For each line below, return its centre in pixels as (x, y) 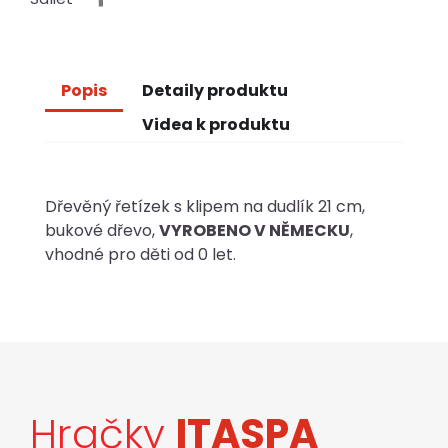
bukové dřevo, (102, 230)
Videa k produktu (216, 124)
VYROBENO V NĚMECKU (254, 230)
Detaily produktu (215, 90)
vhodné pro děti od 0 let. (140, 254)
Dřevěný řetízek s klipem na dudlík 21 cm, (205, 206)
